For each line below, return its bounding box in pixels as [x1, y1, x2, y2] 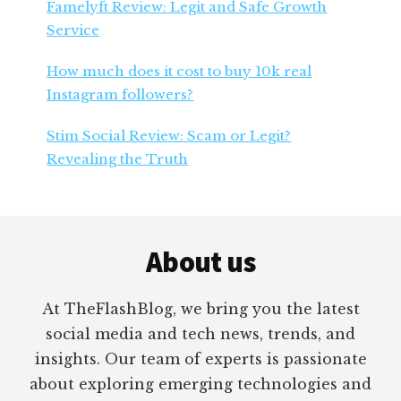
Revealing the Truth [47, 149, 189, 167]
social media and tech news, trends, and [46, 324, 355, 343]
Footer [19, 211, 100, 248]
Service [47, 21, 100, 38]
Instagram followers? [47, 85, 194, 103]
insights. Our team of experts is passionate [34, 349, 367, 368]
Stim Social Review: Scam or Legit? [47, 126, 292, 144]
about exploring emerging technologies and [30, 374, 371, 393]
